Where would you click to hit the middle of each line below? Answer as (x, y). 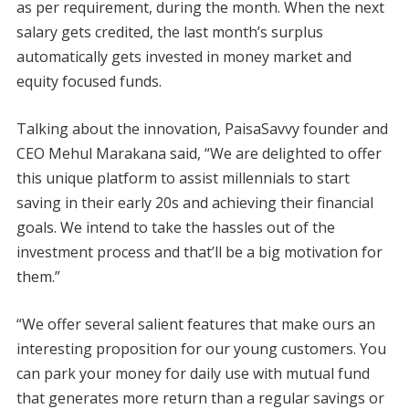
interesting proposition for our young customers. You (201, 348)
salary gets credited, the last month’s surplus (169, 31)
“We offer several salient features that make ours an (195, 324)
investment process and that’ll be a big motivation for (199, 252)
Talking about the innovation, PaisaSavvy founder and (202, 128)
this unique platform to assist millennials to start (183, 178)
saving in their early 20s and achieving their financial (194, 202)
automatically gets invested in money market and (184, 56)
